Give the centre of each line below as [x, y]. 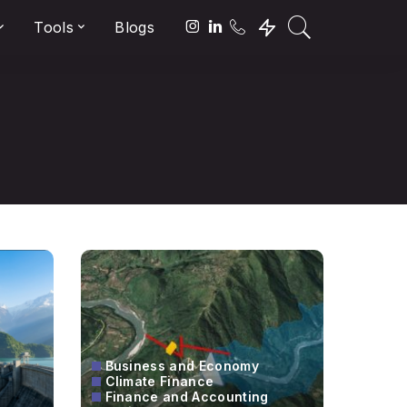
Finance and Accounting [187, 396]
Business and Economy [182, 365]
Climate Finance [159, 381]
